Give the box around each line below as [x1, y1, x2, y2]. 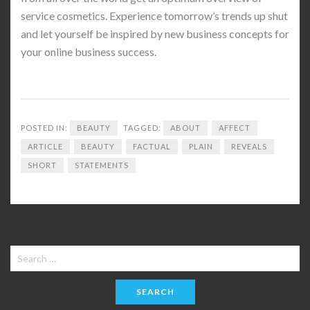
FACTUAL [133, 142, 171, 151]
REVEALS [231, 142, 267, 151]
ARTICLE [28, 142, 63, 151]
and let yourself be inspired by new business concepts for [21, 27, 289, 40]
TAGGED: [123, 123, 163, 132]
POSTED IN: [21, 123, 70, 132]
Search [10, 248, 42, 261]
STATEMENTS [75, 161, 129, 170]
